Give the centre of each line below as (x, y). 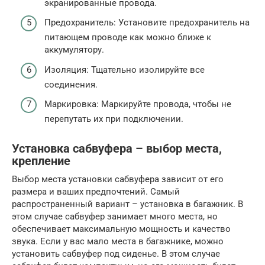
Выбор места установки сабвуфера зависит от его (118, 179)
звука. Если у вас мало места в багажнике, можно (118, 241)
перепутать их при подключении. (114, 119)
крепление (41, 161)
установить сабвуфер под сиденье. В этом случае (116, 254)
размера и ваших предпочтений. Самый (96, 192)
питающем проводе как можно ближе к (128, 37)
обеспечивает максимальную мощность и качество (121, 229)
